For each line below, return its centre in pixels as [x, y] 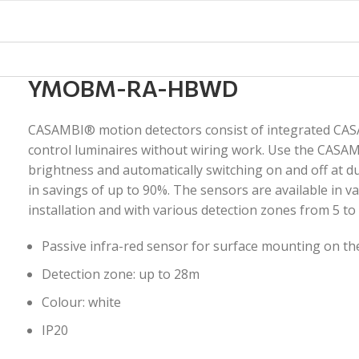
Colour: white [82, 302]
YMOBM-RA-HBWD [133, 88]
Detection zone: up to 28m [121, 274]
